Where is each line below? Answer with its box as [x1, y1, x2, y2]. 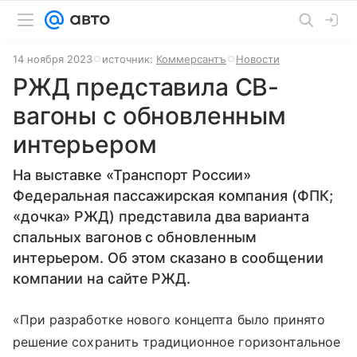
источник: [102, 53, 156, 65]
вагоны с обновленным [13, 101, 287, 130]
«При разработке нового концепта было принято [13, 312, 326, 328]
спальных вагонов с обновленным [13, 229, 257, 245]
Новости [236, 53, 280, 65]
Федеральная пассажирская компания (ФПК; [13, 187, 333, 204]
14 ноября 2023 [13, 53, 92, 65]
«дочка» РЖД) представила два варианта [13, 208, 309, 225]
